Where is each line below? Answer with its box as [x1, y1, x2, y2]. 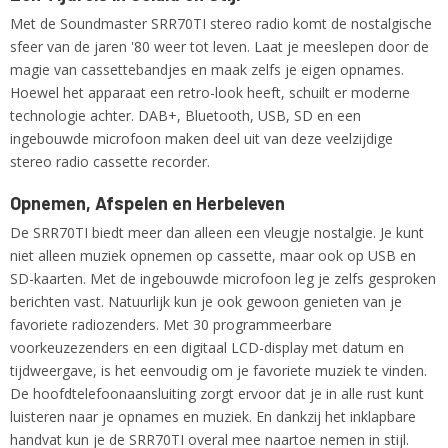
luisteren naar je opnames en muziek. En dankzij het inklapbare [10, 407, 416, 426]
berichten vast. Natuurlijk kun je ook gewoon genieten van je [10, 292, 402, 311]
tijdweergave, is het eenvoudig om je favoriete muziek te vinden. [10, 361, 427, 380]
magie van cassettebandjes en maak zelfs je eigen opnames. [10, 60, 404, 79]
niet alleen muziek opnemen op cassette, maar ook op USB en [10, 246, 416, 265]
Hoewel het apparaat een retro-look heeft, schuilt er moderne [10, 83, 410, 102]
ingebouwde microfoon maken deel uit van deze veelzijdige [10, 129, 393, 148]
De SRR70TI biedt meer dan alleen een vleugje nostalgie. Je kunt [10, 223, 424, 242]
